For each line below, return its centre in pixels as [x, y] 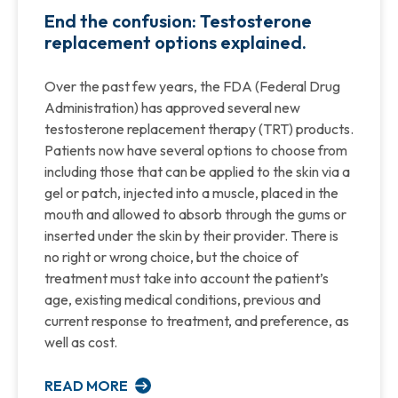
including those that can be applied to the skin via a [197, 171]
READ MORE [88, 385]
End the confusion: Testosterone [178, 20]
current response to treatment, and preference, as [197, 320]
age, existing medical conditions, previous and [183, 299]
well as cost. [81, 342]
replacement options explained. [175, 42]
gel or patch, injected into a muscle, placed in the [191, 192]
